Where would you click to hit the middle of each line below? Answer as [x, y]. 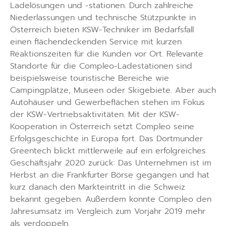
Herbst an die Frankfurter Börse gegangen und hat [110, 175]
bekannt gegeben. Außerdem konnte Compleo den [111, 200]
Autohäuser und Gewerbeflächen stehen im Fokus [107, 103]
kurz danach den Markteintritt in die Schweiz [98, 187]
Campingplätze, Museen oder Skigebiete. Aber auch [113, 91]
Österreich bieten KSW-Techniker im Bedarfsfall [102, 30]
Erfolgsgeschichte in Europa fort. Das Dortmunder [106, 139]
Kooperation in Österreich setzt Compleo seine [102, 127]
